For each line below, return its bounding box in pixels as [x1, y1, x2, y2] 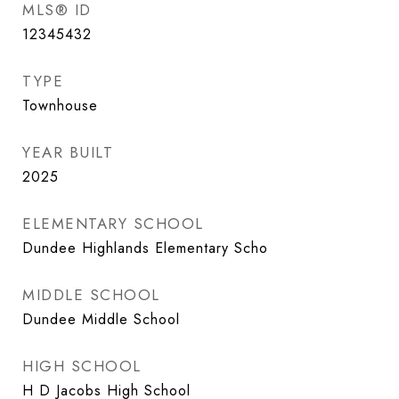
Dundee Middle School [22, 309, 180, 330]
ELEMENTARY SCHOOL [22, 213, 204, 234]
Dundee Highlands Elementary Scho [22, 238, 268, 258]
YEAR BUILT [22, 142, 113, 163]
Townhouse [22, 95, 98, 116]
